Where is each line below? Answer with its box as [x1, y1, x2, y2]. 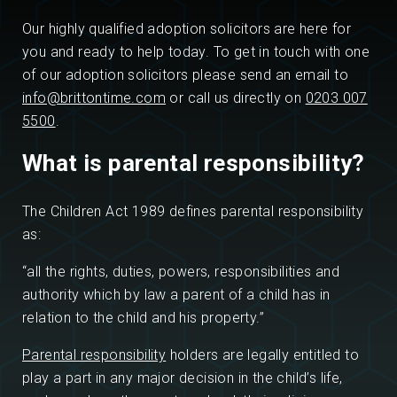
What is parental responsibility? [22, 150, 365, 176]
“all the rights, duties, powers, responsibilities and [22, 263, 340, 280]
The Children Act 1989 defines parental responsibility [22, 203, 364, 220]
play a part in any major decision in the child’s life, [22, 370, 343, 386]
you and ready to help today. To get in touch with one [22, 43, 370, 60]
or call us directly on [166, 90, 306, 106]
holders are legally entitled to [166, 346, 360, 363]
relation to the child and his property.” [22, 309, 264, 326]
